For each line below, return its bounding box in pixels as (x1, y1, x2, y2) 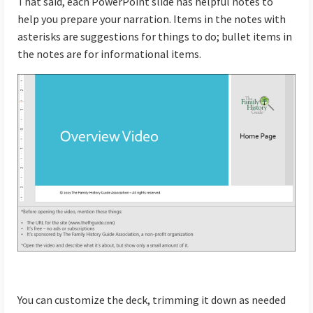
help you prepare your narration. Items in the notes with (17, 12, 286, 27)
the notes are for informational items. (17, 47, 201, 61)
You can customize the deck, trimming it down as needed (17, 292, 286, 307)
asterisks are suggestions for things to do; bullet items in (17, 29, 292, 44)
